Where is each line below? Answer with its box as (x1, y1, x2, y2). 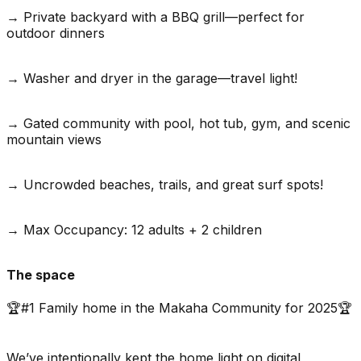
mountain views (6, 131, 102, 147)
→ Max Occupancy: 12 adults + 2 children (6, 221, 262, 238)
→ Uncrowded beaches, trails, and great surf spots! (6, 176, 323, 193)
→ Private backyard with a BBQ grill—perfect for (6, 8, 305, 25)
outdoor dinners (6, 24, 105, 41)
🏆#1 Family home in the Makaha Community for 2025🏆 (6, 299, 352, 316)
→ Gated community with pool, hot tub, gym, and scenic (6, 114, 351, 131)
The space (6, 266, 75, 283)
